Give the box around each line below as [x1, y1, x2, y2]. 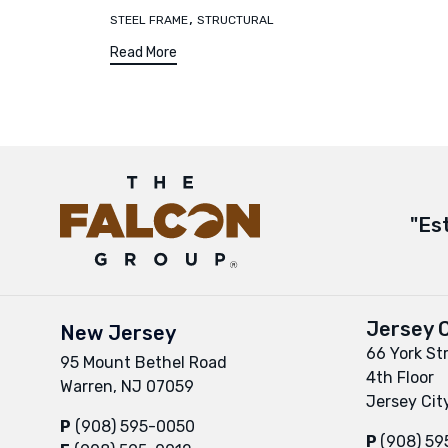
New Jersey [60, 320, 176, 345]
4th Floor [366, 367, 434, 387]
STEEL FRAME [110, 13, 188, 28]
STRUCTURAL [197, 13, 274, 28]
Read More [110, 43, 177, 61]
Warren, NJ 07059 [60, 376, 194, 396]
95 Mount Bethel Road [60, 352, 227, 372]
